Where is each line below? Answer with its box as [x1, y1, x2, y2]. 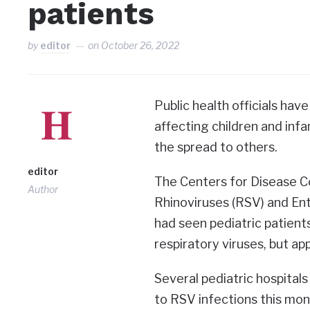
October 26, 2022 [101, 39, 180, 51]
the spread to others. [154, 139, 277, 154]
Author [28, 183, 59, 195]
